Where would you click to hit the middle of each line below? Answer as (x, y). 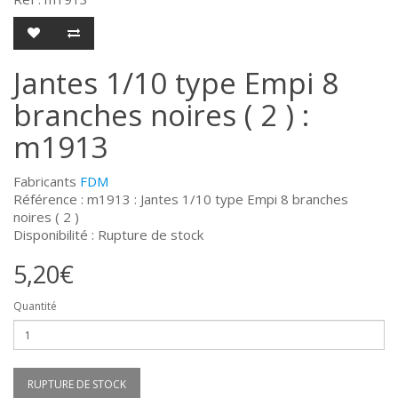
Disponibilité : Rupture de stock (108, 235)
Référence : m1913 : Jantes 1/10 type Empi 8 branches (181, 199)
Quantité (35, 306)
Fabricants (47, 182)
